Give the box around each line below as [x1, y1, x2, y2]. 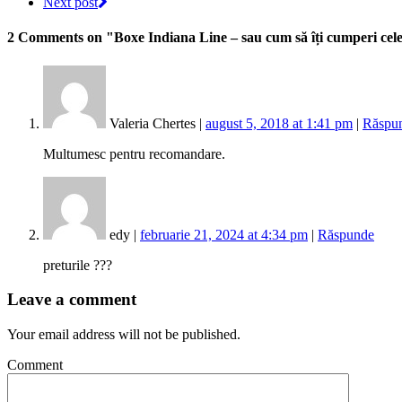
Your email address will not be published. [7, 327, 240, 343]
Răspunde [318, 226, 374, 242]
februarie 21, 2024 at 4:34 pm [140, 226, 308, 242]
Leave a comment [7, 290, 136, 310]
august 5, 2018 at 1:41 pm [205, 115, 353, 131]
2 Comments [7, 30, 83, 46]
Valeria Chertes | [106, 115, 205, 131]
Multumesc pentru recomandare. [43, 145, 225, 162]
